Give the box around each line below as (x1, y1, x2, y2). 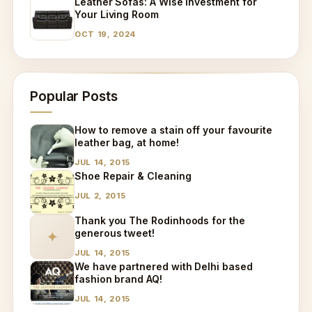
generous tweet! (75, 226, 155, 239)
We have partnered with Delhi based (75, 260, 253, 272)
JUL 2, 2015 (75, 190, 126, 201)
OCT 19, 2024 (75, 29, 136, 39)
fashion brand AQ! (75, 272, 162, 285)
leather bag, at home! (75, 136, 179, 148)
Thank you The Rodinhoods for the (75, 214, 245, 226)
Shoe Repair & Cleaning (75, 169, 192, 182)
